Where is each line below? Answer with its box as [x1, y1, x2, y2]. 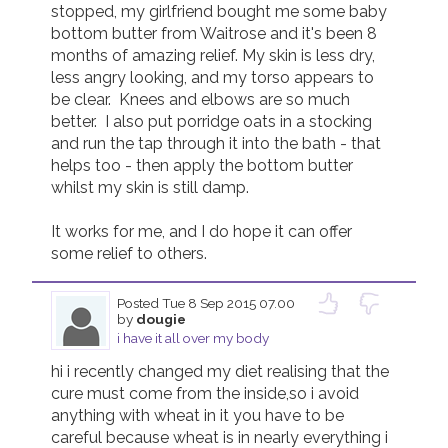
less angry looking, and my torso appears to [51, 68, 375, 88]
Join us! [92, 36, 156, 52]
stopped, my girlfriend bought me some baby [51, 2, 388, 22]
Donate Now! [270, 36, 362, 52]
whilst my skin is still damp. [51, 178, 250, 198]
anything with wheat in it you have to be [51, 406, 345, 426]
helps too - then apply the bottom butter [51, 156, 354, 176]
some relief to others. [51, 244, 208, 264]
